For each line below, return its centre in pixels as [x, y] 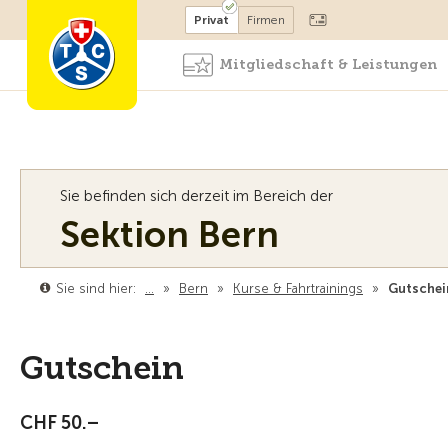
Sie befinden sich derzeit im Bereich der [196, 196]
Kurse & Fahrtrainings [298, 288]
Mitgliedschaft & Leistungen [328, 64]
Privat [212, 20]
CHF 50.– [59, 423]
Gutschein [102, 368]
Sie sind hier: [96, 288]
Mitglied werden [192, 17]
